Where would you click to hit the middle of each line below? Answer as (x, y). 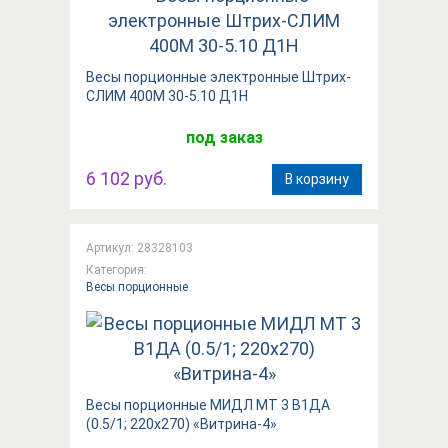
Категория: (116, 269)
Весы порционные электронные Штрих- (218, 76)
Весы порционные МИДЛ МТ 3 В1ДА (208, 404)
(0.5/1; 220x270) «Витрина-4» (181, 423)
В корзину (317, 178)
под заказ (224, 137)
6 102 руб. (126, 178)
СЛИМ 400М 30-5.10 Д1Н (167, 95)
